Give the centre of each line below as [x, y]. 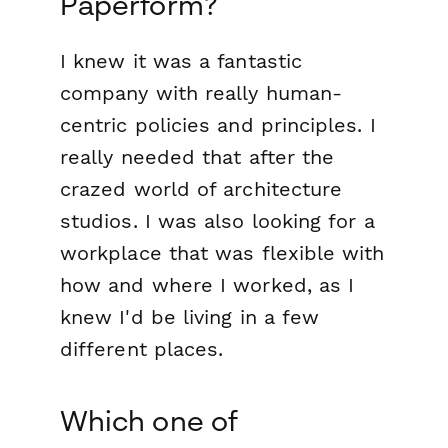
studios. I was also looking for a [217, 221]
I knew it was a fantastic [181, 61]
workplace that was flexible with [222, 253]
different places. [142, 349]
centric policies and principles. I [218, 125]
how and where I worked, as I [207, 285]
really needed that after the [197, 157]
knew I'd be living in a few [190, 317]
